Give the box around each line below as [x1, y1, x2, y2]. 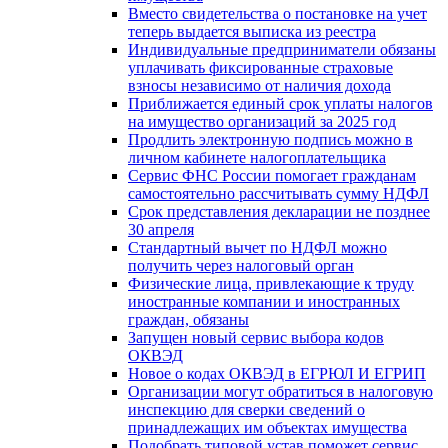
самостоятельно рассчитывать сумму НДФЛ [128, 184, 429, 202]
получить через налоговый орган [128, 256, 354, 274]
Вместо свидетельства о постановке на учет [128, 4, 427, 22]
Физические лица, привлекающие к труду [128, 274, 414, 292]
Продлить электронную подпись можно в [128, 130, 413, 148]
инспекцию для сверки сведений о [128, 400, 365, 418]
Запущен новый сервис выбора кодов [128, 328, 384, 346]
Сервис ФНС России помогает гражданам [128, 166, 416, 184]
